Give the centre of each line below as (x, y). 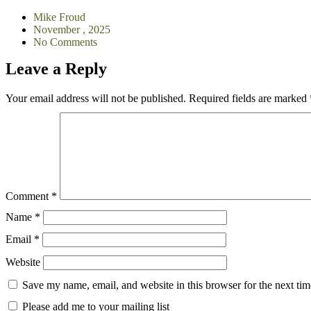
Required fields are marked (249, 98)
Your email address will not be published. (96, 98)
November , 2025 (72, 29)
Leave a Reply (56, 68)
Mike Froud (59, 17)
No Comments (65, 42)
